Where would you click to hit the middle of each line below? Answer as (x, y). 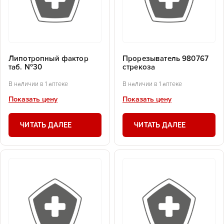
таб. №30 (25, 67)
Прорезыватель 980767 (166, 59)
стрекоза (139, 67)
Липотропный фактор (48, 59)
